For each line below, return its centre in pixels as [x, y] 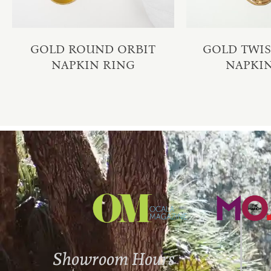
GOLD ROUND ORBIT [93, 49]
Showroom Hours [114, 260]
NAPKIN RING [93, 64]
